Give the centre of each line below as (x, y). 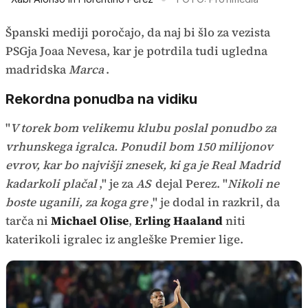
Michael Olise (90, 221)
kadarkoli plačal (51, 184)
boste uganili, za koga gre (77, 202)
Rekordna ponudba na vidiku (101, 99)
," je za (116, 184)
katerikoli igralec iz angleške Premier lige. (124, 240)
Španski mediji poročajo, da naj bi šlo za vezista (138, 33)
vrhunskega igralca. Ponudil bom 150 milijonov (139, 147)
